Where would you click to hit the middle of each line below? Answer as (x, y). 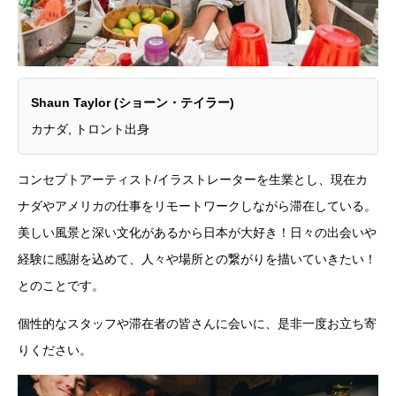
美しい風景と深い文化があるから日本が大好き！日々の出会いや (197, 232)
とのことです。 (61, 285)
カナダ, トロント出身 (90, 129)
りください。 (55, 350)
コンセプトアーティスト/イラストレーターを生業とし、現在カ (193, 179)
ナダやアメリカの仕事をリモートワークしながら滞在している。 (197, 206)
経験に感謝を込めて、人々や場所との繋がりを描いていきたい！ (197, 259)
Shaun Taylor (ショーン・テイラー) (133, 103)
